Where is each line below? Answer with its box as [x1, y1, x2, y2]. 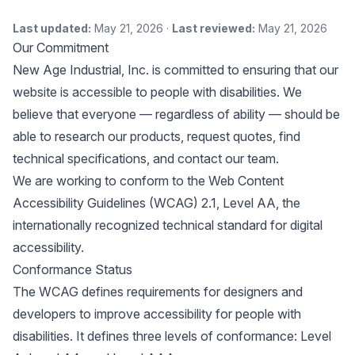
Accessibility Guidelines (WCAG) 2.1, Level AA [13, 195, 276, 211]
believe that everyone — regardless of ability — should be [13, 106, 340, 122]
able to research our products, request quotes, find [13, 128, 300, 144]
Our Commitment [13, 40, 109, 55]
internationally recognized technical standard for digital [13, 217, 323, 233]
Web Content [208, 173, 284, 189]
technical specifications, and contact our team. [13, 151, 279, 166]
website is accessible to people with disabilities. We [13, 84, 302, 100]
